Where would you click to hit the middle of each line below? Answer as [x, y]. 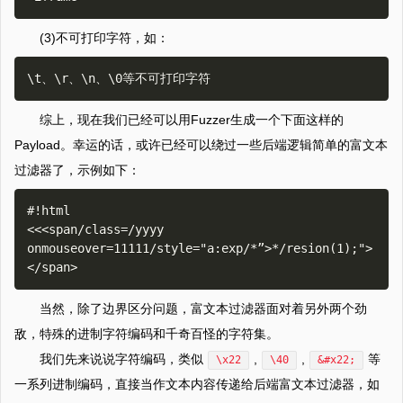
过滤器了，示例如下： [77, 170]
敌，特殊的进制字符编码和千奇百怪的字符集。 [147, 334]
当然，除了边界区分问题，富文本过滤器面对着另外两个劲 [203, 309]
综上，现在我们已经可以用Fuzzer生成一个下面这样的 [192, 120]
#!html [49, 211]
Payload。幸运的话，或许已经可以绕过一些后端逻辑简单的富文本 [201, 145]
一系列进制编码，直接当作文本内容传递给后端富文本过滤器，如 [197, 385]
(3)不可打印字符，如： [104, 38]
